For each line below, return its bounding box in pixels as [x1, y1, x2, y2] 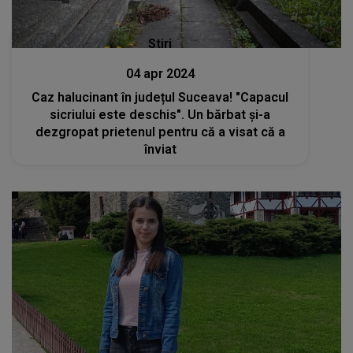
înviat [143, 142, 176, 158]
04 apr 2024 [125, 66, 195, 82]
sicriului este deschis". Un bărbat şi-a [50, 107, 271, 123]
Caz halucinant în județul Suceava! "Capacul [32, 90, 289, 106]
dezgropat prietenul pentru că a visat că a [35, 124, 285, 140]
